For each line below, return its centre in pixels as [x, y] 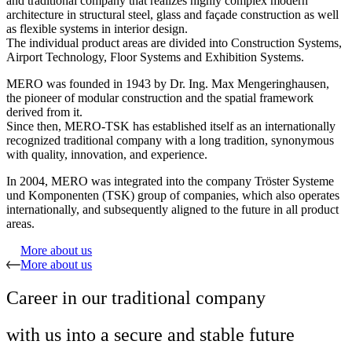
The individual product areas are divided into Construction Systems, [174, 43]
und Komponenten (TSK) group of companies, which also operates [173, 196]
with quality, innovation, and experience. [107, 155]
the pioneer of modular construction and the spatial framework [160, 98]
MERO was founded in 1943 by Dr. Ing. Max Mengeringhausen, [168, 84]
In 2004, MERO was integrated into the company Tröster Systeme [170, 181]
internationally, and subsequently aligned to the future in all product [172, 210]
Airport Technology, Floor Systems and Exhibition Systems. [155, 57]
